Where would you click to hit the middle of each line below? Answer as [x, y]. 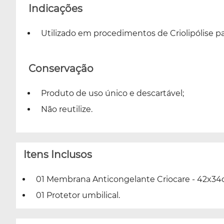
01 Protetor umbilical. [78, 195]
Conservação [61, 68]
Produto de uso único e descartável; [112, 93]
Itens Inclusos [58, 154]
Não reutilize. [67, 109]
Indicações [55, 8]
